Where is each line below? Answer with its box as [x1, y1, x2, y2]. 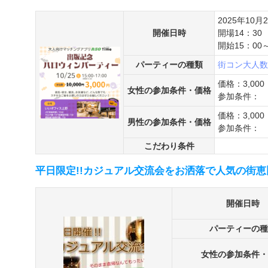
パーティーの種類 [135, 60, 203, 69]
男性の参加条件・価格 [127, 117, 211, 127]
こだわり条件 [144, 141, 194, 151]
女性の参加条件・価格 [127, 86, 211, 95]
